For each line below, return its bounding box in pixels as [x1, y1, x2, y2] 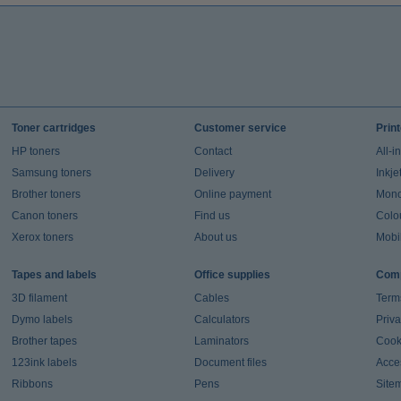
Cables [193, 292, 229, 304]
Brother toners [11, 188, 81, 200]
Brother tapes [11, 335, 77, 347]
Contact [193, 145, 232, 158]
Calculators [193, 313, 250, 326]
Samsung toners [11, 166, 91, 179]
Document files [193, 356, 267, 369]
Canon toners [11, 209, 78, 222]
